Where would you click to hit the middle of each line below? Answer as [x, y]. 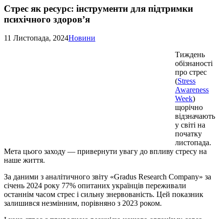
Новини [82, 38]
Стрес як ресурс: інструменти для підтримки [99, 8]
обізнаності [194, 64]
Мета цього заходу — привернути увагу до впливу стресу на [105, 152]
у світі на [190, 125]
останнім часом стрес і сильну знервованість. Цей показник [104, 195]
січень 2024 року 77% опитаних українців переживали [95, 186]
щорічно [189, 108]
